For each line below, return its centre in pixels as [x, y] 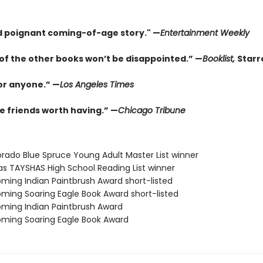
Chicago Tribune [151, 110]
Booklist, [220, 59]
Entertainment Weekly [205, 33]
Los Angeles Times [97, 85]
